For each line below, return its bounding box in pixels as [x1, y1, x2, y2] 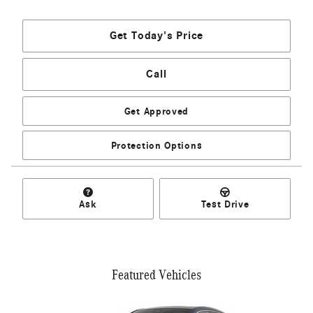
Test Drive [201, 198, 249, 211]
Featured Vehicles [112, 266, 201, 282]
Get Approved [124, 105, 189, 117]
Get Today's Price [109, 29, 204, 42]
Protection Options [110, 139, 203, 152]
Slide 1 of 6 [5, 298, 50, 310]
